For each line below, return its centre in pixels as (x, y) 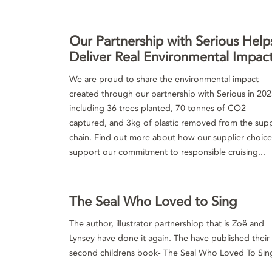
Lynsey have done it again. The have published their (169, 238)
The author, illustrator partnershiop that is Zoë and (167, 224)
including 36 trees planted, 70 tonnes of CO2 (158, 108)
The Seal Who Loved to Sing (153, 202)
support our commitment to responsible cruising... (167, 152)
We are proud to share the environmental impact (164, 79)
